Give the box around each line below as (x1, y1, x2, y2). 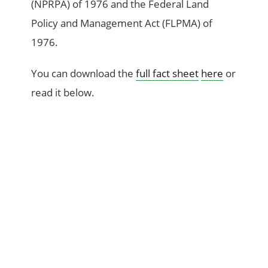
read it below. (31, 86, 95, 100)
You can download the (31, 66, 136, 81)
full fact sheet (136, 66, 199, 81)
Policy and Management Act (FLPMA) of (31, 16, 213, 31)
